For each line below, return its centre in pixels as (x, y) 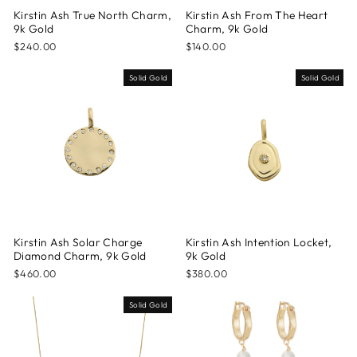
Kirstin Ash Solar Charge (78, 242)
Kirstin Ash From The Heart (257, 15)
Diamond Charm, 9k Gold (80, 255)
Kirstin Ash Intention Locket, (259, 242)
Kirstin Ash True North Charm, (93, 15)
